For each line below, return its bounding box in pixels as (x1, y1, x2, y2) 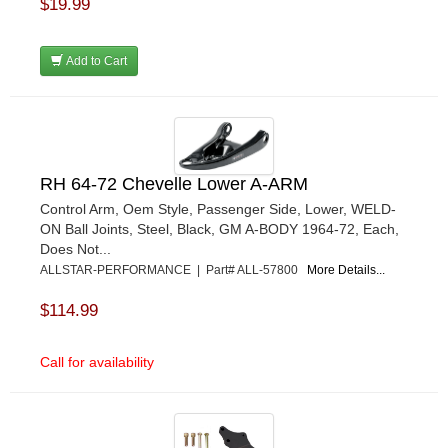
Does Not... (40, 241, 111, 258)
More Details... (307, 263, 385, 278)
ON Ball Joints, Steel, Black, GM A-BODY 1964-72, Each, (40, 221, 399, 238)
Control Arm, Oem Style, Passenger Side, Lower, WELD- (40, 201, 396, 218)
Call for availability (40, 354, 154, 371)
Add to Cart (63, 54, 127, 69)
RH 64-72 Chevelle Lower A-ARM (40, 174, 308, 195)
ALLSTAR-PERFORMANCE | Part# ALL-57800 (40, 263, 307, 278)
